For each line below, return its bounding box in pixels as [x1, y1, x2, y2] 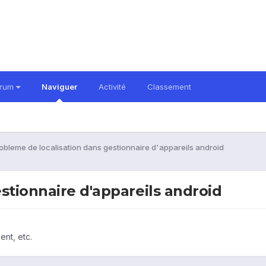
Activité [99, 82, 126, 91]
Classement [147, 82, 191, 91]
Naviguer [42, 82, 77, 91]
